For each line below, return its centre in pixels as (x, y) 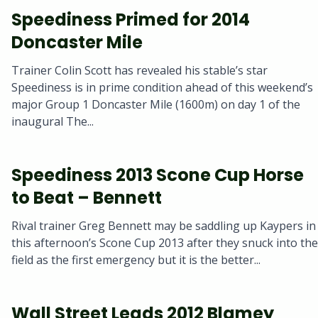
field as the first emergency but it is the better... (136, 259)
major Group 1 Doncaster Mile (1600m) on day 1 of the (156, 104)
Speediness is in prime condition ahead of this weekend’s (162, 87)
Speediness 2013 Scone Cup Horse (158, 175)
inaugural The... (53, 121)
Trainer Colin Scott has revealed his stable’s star (139, 70)
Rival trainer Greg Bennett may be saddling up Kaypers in (164, 225)
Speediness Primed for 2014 (131, 19)
